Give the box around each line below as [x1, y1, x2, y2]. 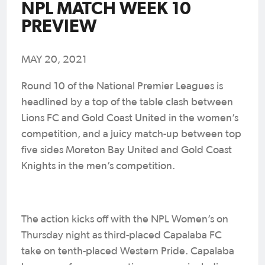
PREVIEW [21, 15, 96, 35]
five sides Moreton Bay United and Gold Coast [21, 145, 232, 156]
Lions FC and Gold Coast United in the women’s [21, 113, 238, 124]
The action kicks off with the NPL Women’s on [21, 214, 228, 225]
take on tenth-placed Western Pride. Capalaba [21, 246, 234, 257]
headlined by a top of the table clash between [21, 97, 233, 108]
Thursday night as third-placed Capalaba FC [21, 230, 222, 241]
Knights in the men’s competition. [21, 161, 175, 172]
